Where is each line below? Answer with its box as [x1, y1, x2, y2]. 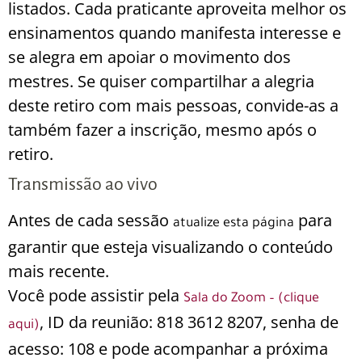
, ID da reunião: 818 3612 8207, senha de [40, 311, 339, 333]
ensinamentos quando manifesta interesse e [8, 22, 341, 44]
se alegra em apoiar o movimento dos [8, 46, 291, 68]
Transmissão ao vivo [8, 175, 158, 194]
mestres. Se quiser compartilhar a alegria [8, 70, 314, 92]
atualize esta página [173, 217, 294, 231]
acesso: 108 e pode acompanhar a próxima [8, 338, 328, 360]
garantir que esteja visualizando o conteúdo [8, 236, 333, 258]
